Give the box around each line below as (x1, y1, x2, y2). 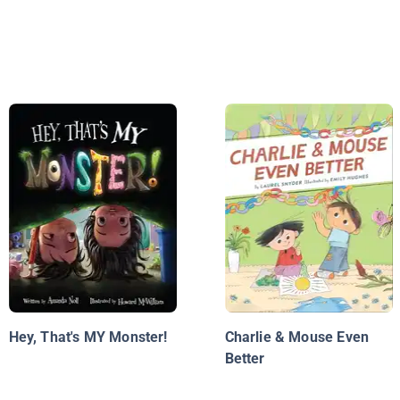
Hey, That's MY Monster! (8, 329, 168, 346)
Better (224, 350, 265, 368)
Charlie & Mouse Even (224, 329, 370, 346)
